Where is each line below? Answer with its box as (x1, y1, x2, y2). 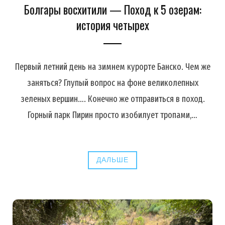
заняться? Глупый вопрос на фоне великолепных (27, 77, 198, 89)
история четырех (76, 17, 149, 34)
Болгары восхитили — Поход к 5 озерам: (24, 1, 201, 19)
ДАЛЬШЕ (96, 156, 129, 165)
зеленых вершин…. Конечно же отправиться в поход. (20, 93, 205, 105)
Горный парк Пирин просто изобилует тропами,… (28, 109, 197, 121)
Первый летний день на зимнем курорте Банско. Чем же (15, 61, 210, 73)
